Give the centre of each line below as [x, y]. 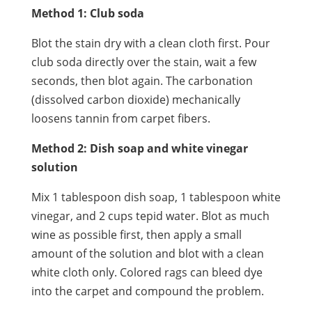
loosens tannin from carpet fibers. [120, 118]
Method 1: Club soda [87, 13]
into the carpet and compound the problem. [147, 291]
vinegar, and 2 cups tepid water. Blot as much [150, 216]
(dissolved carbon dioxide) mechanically [135, 99]
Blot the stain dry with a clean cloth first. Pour [150, 43]
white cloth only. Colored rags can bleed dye [147, 272]
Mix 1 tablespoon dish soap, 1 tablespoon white [156, 197]
